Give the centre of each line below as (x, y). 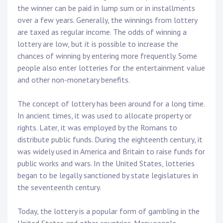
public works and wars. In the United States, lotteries (106, 164)
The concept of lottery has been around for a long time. (111, 104)
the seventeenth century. (59, 187)
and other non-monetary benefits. (74, 80)
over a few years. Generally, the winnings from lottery (107, 20)
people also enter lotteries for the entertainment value (111, 68)
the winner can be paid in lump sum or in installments (106, 8)
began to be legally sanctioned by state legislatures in (108, 175)
